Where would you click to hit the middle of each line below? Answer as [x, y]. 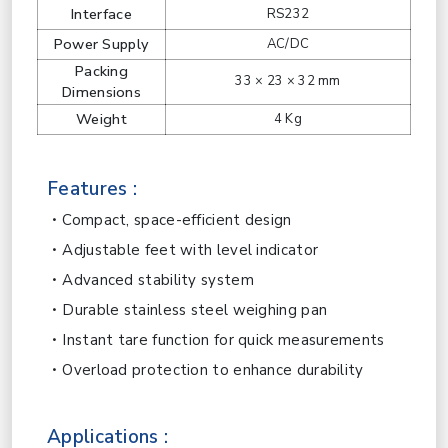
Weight [101, 119]
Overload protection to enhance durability [213, 370]
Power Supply [101, 44]
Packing [101, 71]
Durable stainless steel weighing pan [195, 310]
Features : [92, 189]
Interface [101, 14]
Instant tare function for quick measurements [223, 340]
